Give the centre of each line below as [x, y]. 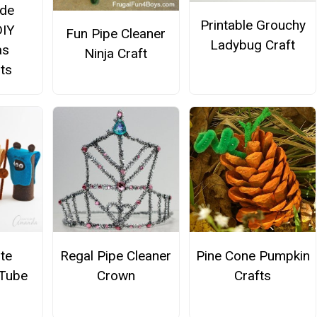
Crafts [253, 275]
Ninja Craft [116, 53]
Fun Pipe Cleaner [116, 33]
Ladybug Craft [253, 45]
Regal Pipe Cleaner [116, 255]
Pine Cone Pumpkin [253, 255]
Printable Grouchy [253, 25]
